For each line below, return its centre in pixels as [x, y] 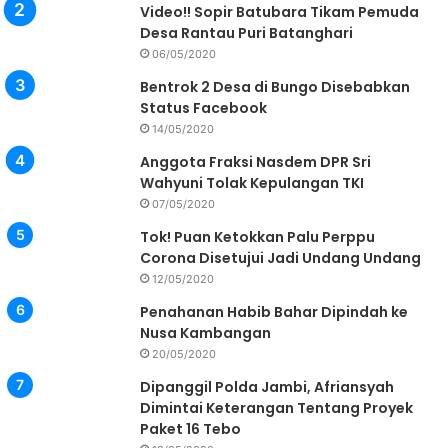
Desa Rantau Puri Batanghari [246, 33]
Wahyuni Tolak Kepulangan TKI [252, 183]
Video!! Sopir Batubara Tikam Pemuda [279, 12]
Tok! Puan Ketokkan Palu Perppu [257, 237]
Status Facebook [203, 108]
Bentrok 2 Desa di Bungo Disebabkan [275, 87]
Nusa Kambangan [205, 333]
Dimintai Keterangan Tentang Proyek [276, 408]
